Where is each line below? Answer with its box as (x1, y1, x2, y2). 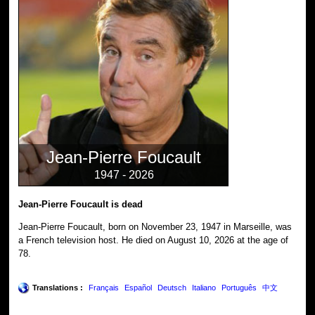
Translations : (32, 283, 84, 292)
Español (124, 283, 153, 292)
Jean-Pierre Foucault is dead (18, 198, 143, 210)
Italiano (192, 283, 217, 292)
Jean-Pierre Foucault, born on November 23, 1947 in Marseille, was (18, 221, 292, 232)
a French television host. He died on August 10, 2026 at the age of (18, 234, 289, 245)
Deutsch (157, 283, 187, 292)
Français (89, 283, 120, 292)
